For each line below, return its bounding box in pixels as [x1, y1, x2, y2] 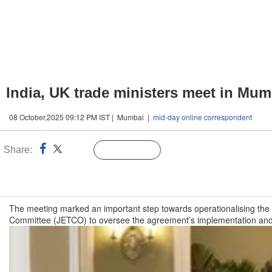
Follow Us [118, 146, 154, 155]
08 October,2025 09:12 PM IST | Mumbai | [9, 112, 153, 122]
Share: [4, 144, 32, 155]
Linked [66, 146, 91, 155]
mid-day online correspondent [153, 112, 252, 122]
